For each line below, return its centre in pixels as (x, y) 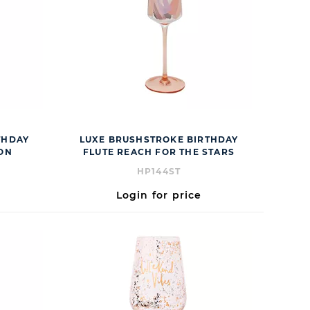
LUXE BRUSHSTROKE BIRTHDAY (159, 139)
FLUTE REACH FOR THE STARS (159, 152)
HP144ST (159, 171)
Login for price (159, 195)
